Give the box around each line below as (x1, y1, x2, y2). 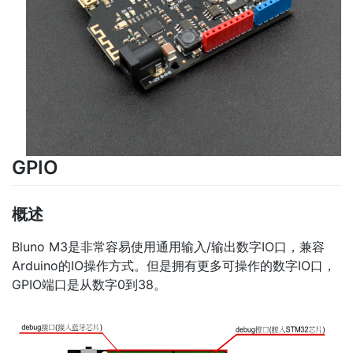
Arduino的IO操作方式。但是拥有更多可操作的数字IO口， (12, 257, 336, 273)
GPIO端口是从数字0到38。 (12, 276, 166, 292)
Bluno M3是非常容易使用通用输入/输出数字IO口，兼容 (12, 238, 325, 255)
